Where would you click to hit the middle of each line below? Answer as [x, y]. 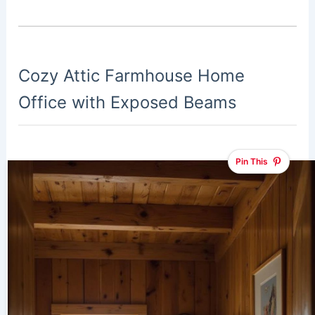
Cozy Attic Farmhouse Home [132, 75]
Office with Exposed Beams [128, 102]
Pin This [251, 162]
